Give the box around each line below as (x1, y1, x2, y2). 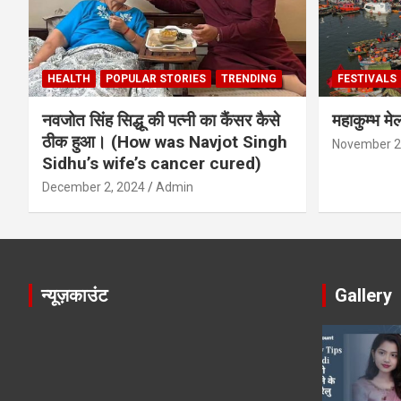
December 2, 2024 (42, 179, 145, 194)
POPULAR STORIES (106, 72, 206, 85)
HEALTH (47, 72, 90, 85)
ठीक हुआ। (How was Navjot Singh (42, 131, 287, 152)
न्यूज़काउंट (41, 284, 107, 306)
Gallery (334, 284, 392, 306)
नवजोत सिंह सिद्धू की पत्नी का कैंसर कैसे (42, 109, 280, 131)
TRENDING (221, 72, 277, 85)
